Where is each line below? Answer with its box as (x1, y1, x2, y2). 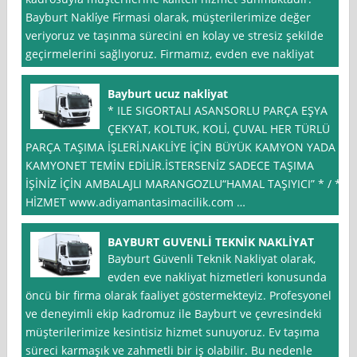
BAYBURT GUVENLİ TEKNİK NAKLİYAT (108, 234, 315, 250)
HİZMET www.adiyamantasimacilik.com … (25, 194, 246, 210)
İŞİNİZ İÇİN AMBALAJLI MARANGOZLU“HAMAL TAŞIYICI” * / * (25, 176, 342, 192)
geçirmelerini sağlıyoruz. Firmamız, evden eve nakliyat (25, 46, 315, 62)
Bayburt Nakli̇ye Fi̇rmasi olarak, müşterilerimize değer (25, 10, 312, 25)
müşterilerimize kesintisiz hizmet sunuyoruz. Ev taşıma (25, 324, 320, 340)
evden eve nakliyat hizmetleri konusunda (108, 269, 328, 285)
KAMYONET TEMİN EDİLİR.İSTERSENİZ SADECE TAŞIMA (25, 158, 315, 174)
